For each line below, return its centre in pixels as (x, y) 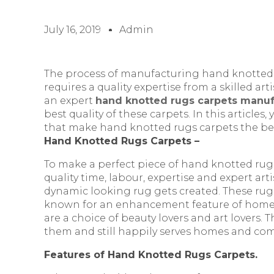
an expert (70, 100)
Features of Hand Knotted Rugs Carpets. (151, 254)
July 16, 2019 (72, 29)
